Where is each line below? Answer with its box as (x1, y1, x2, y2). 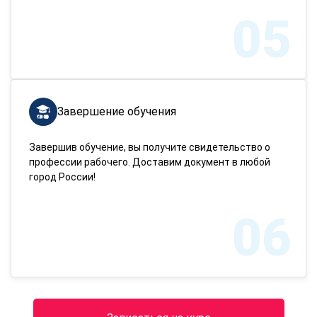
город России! (29, 171, 96, 183)
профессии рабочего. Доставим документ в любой (29, 156, 270, 168)
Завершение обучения (57, 105, 176, 118)
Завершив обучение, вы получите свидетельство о (29, 142, 270, 153)
